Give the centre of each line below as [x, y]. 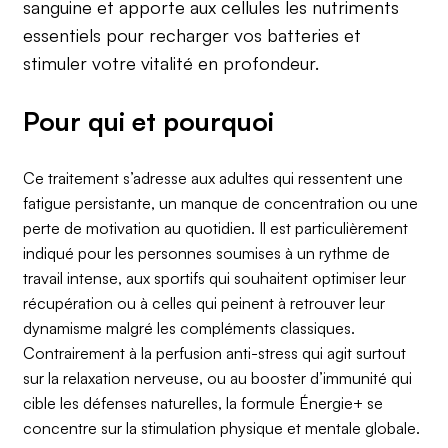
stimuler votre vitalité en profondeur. [171, 63]
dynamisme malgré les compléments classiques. [189, 328]
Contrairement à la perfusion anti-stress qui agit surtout [215, 353]
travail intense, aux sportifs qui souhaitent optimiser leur [215, 278]
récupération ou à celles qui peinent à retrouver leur [204, 303]
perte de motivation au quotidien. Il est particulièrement [216, 228]
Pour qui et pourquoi [149, 121]
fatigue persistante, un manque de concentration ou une [221, 203]
